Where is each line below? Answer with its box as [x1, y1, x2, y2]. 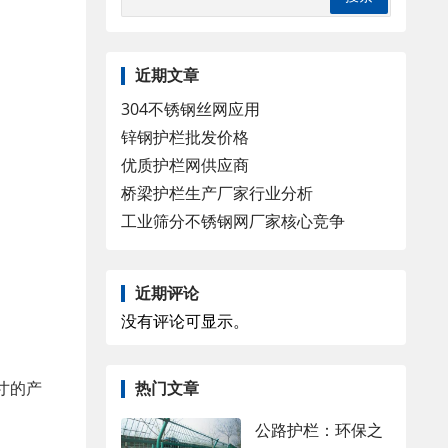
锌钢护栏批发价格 [121, 125, 249, 148]
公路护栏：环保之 [255, 418, 383, 441]
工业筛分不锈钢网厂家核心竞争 [121, 209, 345, 232]
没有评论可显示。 [121, 310, 249, 333]
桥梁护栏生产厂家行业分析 [121, 181, 313, 204]
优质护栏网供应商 [121, 153, 249, 176]
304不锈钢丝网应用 [121, 97, 260, 120]
